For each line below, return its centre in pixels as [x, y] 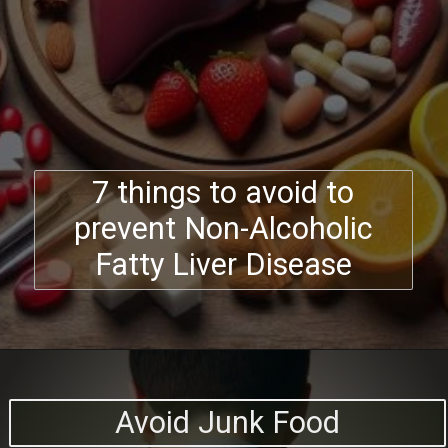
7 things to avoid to [223, 193]
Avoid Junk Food [227, 423]
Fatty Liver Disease [223, 265]
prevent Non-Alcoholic [223, 229]
